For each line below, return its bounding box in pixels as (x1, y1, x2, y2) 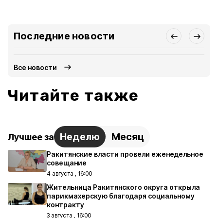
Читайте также (8, 86, 139, 105)
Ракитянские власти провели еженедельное (47, 150, 203, 158)
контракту (47, 200, 84, 209)
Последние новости (14, 30, 115, 42)
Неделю (60, 131, 100, 143)
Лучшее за (8, 131, 54, 142)
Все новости (14, 63, 57, 72)
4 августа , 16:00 (47, 170, 92, 177)
